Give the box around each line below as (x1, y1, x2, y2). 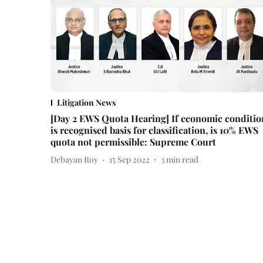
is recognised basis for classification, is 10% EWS (50, 123, 258, 136)
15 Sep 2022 (109, 154, 150, 166)
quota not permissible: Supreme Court (50, 135, 216, 148)
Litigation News (57, 96, 116, 108)
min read (166, 154, 198, 166)
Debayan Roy (50, 154, 98, 166)
